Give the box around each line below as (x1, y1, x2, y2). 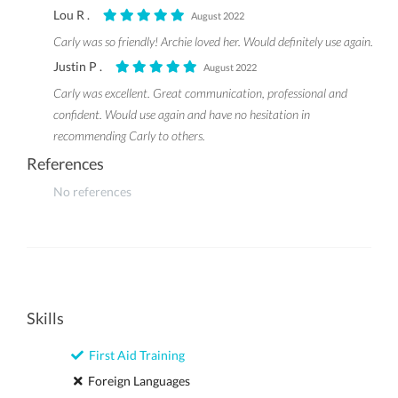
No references (53, 184, 131, 199)
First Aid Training (84, 347, 185, 362)
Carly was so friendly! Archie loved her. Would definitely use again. (53, 34, 373, 49)
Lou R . (53, 6, 103, 22)
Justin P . (53, 58, 115, 74)
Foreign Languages (83, 373, 190, 388)
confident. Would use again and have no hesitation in (53, 107, 310, 122)
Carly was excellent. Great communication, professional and (53, 85, 347, 100)
